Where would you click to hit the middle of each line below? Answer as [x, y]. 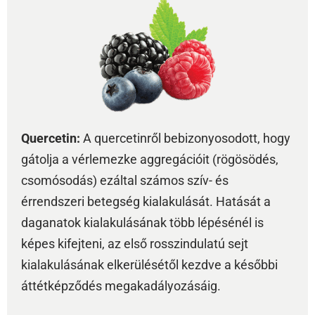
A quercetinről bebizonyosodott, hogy [185, 139]
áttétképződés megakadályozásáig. [121, 286]
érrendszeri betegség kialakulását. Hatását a [146, 202]
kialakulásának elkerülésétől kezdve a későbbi [149, 265]
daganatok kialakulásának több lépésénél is [142, 223]
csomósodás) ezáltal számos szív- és [125, 181]
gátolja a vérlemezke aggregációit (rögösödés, [150, 160]
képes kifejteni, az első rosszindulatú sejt [135, 244]
